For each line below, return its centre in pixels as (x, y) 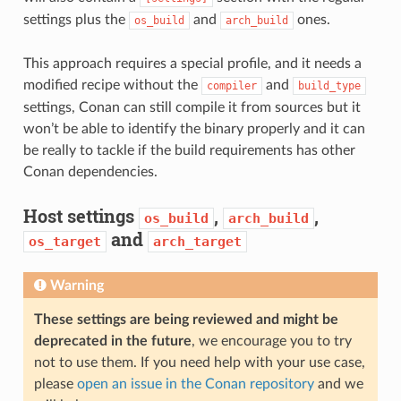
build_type (329, 85)
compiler (231, 85)
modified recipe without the (112, 85)
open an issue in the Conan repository (195, 384)
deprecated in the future (112, 341)
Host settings (81, 215)
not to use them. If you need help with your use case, (199, 362)
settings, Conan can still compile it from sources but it (192, 107)
